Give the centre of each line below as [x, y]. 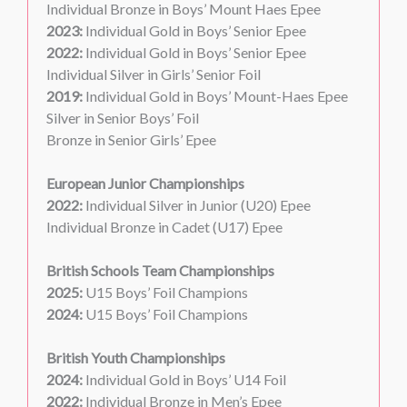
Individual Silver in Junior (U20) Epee [197, 205]
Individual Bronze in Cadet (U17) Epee [164, 227]
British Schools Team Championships [160, 271]
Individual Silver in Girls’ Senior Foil [154, 74]
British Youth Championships [136, 358]
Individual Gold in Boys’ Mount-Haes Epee [217, 96]
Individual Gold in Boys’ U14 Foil [184, 380]
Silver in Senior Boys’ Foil [123, 118]
